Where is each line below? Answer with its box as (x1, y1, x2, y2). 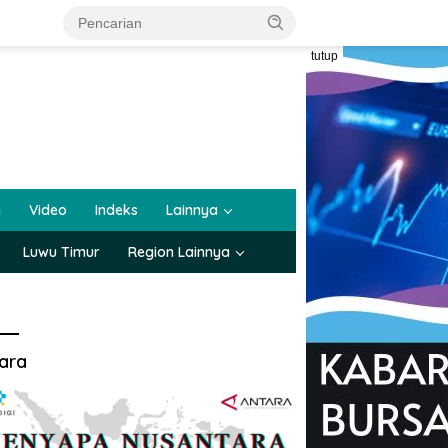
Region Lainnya (128, 243, 230, 261)
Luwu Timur (23, 243, 100, 261)
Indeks (95, 201, 138, 219)
